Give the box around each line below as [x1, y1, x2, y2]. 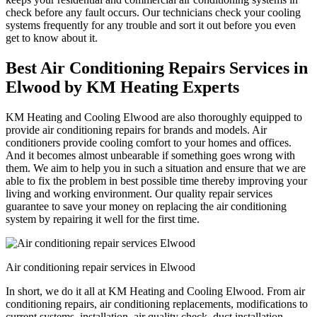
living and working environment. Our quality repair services [6, 188, 272, 200]
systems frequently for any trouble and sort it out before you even [6, 19, 296, 32]
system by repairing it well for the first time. [6, 213, 200, 226]
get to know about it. [6, 32, 98, 45]
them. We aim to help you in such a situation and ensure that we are [6, 162, 306, 175]
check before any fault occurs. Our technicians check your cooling [6, 6, 301, 19]
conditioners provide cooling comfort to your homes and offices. [6, 137, 292, 149]
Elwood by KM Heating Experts [6, 78, 239, 97]
